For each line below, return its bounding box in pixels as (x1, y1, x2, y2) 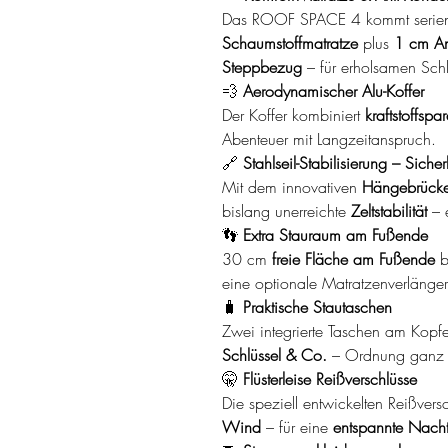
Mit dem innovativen (222, 175, 362, 198)
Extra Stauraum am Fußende (243, 223, 428, 246)
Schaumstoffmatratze (222, 31, 358, 54)
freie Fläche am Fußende (272, 247, 435, 270)
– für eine (261, 415, 333, 438)
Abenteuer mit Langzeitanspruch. (222, 127, 436, 150)
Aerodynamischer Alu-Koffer (243, 79, 424, 102)
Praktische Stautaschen (243, 295, 392, 318)
